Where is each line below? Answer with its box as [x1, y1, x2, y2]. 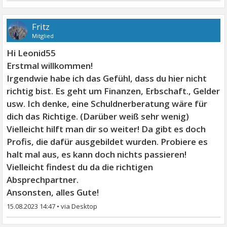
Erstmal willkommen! [7, 59, 93, 71]
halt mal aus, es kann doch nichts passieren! [7, 148, 187, 160]
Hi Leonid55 [7, 47, 56, 59]
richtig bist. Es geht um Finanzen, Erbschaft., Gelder [7, 85, 220, 97]
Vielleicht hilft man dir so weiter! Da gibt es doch [7, 123, 206, 135]
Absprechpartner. [7, 173, 79, 185]
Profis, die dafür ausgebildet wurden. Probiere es [7, 135, 208, 147]
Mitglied [32, 31, 54, 40]
